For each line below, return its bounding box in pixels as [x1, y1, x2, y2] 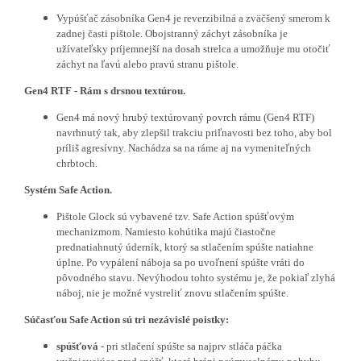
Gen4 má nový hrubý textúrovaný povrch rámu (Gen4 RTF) [56, 110, 314, 123]
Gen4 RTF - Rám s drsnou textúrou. [24, 84, 185, 97]
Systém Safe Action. [24, 183, 112, 196]
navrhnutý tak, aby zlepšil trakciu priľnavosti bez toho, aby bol [56, 126, 332, 139]
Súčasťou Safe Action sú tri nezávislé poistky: [24, 313, 229, 326]
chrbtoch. [56, 156, 98, 169]
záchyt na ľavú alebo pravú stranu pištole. [56, 57, 239, 70]
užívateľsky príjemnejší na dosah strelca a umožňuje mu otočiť [56, 42, 330, 55]
